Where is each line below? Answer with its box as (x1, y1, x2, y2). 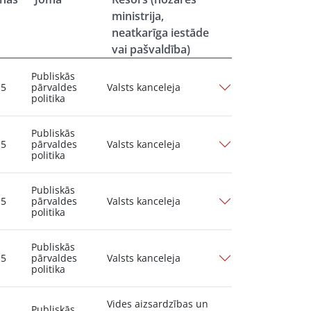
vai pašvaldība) (112, 42, 191, 57)
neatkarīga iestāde (112, 25, 210, 40)
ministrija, (112, 8, 165, 24)
